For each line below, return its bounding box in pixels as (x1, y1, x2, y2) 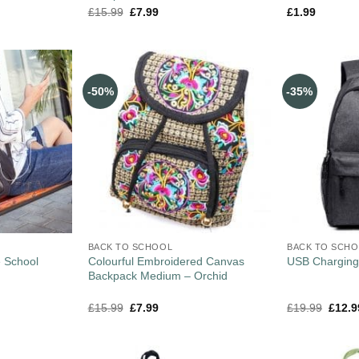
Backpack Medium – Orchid (87, 268, 228, 282)
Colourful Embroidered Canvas (87, 254, 244, 268)
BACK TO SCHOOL (87, 242, 173, 252)
